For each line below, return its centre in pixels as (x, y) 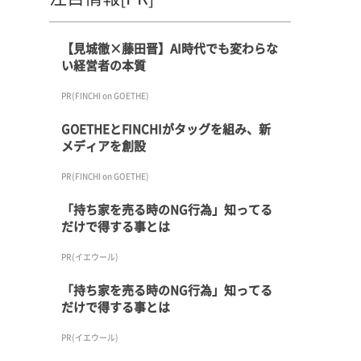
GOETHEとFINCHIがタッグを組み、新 (166, 129)
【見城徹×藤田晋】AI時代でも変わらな (170, 48)
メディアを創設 (104, 145)
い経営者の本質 (104, 65)
